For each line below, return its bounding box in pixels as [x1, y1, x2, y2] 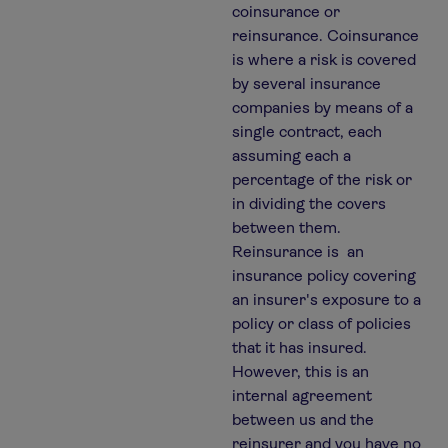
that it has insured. [232, 338, 367, 357]
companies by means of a [232, 98, 413, 117]
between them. [232, 218, 341, 237]
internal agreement [232, 386, 372, 405]
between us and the [232, 410, 374, 429]
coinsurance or [232, 2, 340, 21]
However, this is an [232, 362, 369, 381]
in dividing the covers [232, 194, 386, 213]
